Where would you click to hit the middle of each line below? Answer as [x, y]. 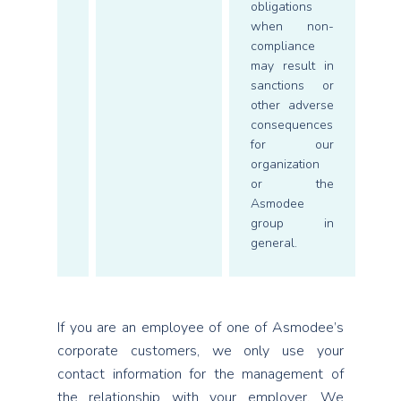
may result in [292, 66]
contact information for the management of [200, 374]
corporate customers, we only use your [200, 351]
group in [292, 223]
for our [292, 145]
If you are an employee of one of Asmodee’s [200, 328]
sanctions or [292, 85]
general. [274, 243]
